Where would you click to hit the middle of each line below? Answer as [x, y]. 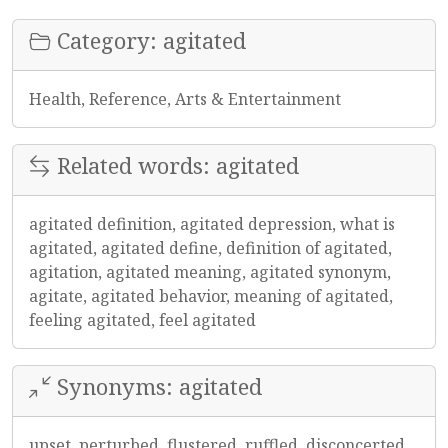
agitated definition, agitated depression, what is [212, 224]
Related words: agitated [175, 165]
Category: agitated [148, 40]
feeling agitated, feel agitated [142, 320]
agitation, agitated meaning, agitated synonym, [210, 272]
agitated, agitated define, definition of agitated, [210, 248]
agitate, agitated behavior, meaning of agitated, [211, 296]
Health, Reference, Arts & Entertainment [185, 99]
